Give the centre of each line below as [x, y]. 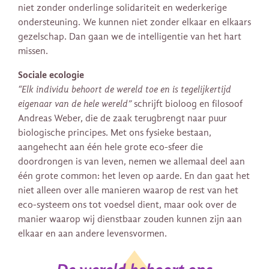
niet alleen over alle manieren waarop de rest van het [128, 191]
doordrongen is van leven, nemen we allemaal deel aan [131, 162]
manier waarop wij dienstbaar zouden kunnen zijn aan [130, 219]
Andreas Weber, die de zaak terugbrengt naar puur [122, 119]
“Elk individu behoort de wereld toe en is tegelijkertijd [125, 90]
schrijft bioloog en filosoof [187, 104]
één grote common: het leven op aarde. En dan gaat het [134, 176]
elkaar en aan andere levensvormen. [92, 234]
